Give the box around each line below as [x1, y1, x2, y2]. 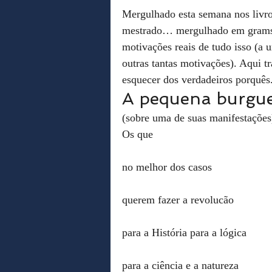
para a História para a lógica [122, 226, 246, 239]
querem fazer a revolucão [122, 193, 234, 206]
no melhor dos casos [122, 160, 212, 173]
